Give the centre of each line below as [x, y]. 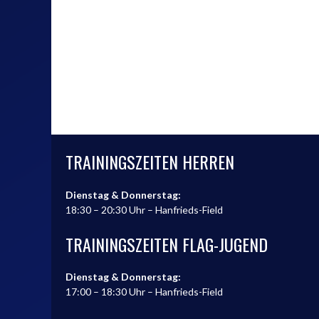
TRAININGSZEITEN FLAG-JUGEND [167, 244]
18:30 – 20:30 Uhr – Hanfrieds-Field [144, 209]
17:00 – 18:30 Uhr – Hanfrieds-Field [144, 292]
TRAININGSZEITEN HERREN [150, 162]
